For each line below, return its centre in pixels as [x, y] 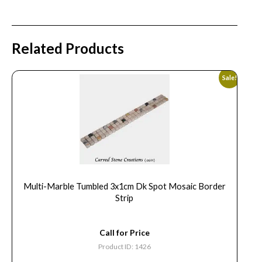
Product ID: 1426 [124, 247]
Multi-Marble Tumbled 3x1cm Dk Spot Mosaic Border [124, 187]
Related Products [68, 49]
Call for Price [124, 232]
